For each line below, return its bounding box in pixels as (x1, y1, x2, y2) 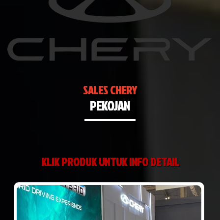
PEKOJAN (90, 96, 130, 114)
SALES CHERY (83, 82, 137, 98)
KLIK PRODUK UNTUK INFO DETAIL (41, 153, 179, 169)
